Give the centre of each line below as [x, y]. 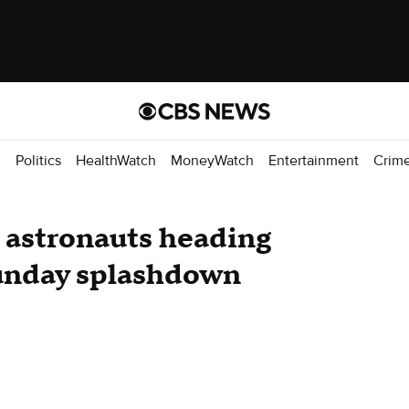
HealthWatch [116, 160]
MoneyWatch [212, 160]
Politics [38, 160]
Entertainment [314, 160]
